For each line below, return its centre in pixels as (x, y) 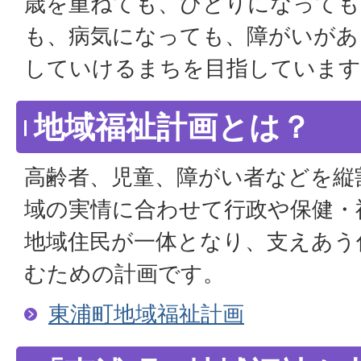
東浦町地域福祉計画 (146, 314)
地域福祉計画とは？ (172, 127)
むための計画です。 (124, 274)
